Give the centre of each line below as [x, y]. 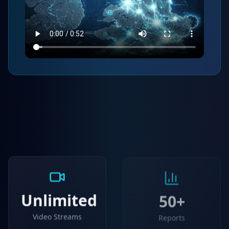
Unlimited [59, 201]
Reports [172, 217]
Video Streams [57, 217]
